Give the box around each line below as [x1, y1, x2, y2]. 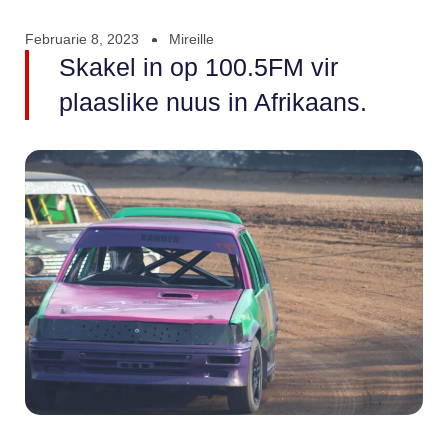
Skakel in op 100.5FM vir [59, 53, 338, 82]
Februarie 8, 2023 [25, 31, 139, 48]
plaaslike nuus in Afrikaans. [59, 88, 367, 117]
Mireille [169, 31, 214, 48]
